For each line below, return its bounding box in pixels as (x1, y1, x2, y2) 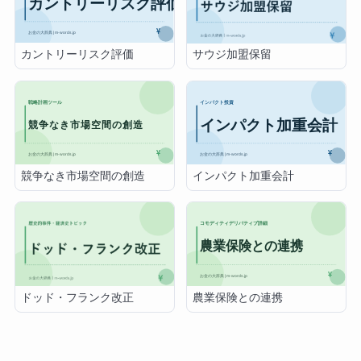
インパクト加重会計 (193, 169, 295, 182)
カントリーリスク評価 (21, 48, 135, 61)
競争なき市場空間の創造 (21, 169, 146, 182)
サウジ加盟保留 (193, 48, 272, 61)
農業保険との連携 (193, 291, 284, 304)
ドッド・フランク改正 (21, 291, 135, 304)
